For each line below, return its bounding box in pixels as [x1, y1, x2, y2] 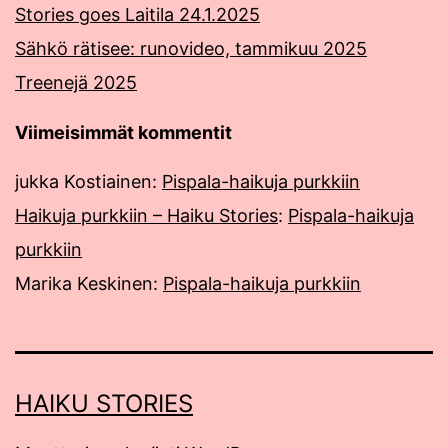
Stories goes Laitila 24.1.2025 [15, 4, 260, 26]
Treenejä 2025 [15, 72, 137, 94]
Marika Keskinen [15, 273, 153, 295]
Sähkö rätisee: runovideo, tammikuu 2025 [15, 38, 367, 60]
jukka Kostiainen [15, 171, 152, 193]
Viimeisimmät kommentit [15, 122, 232, 144]
